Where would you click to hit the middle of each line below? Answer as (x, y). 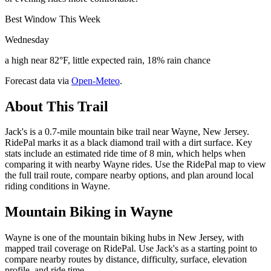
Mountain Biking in (67, 212)
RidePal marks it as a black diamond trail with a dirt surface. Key (129, 143)
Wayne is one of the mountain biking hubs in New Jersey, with (124, 238)
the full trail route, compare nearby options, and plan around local (129, 175)
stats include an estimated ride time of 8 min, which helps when (125, 154)
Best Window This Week (53, 19)
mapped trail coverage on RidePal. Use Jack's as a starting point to (131, 249)
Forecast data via (37, 80)
